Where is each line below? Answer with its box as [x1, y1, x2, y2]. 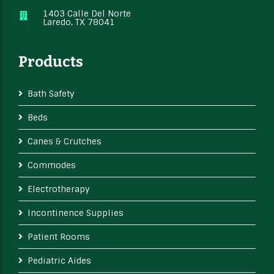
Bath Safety [28, 87, 75, 99]
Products [18, 53, 83, 70]
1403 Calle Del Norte [43, 7, 131, 19]
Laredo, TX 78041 [43, 16, 115, 28]
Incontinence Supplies [28, 207, 124, 218]
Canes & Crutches [28, 135, 102, 147]
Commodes [28, 159, 76, 171]
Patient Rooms [28, 231, 90, 242]
